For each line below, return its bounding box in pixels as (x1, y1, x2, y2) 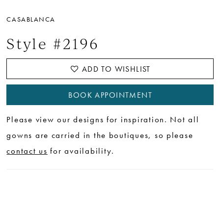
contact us (6, 146, 48, 157)
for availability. (47, 146, 114, 157)
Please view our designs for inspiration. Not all (6, 114, 199, 125)
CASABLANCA (6, 14, 55, 24)
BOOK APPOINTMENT (68, 90, 152, 100)
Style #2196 (6, 32, 100, 54)
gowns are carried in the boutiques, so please (6, 130, 193, 141)
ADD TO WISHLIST (82, 64, 151, 74)
